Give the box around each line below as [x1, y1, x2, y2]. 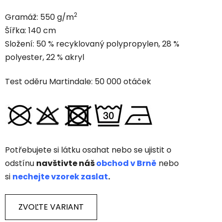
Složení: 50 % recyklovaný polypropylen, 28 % [5, 38, 179, 50]
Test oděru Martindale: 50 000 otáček [5, 75, 151, 87]
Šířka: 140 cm [5, 24, 56, 36]
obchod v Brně [96, 157, 157, 169]
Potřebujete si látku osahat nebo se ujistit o [5, 144, 171, 156]
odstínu [5, 157, 36, 169]
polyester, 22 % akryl [5, 51, 84, 63]
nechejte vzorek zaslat [12, 170, 108, 182]
